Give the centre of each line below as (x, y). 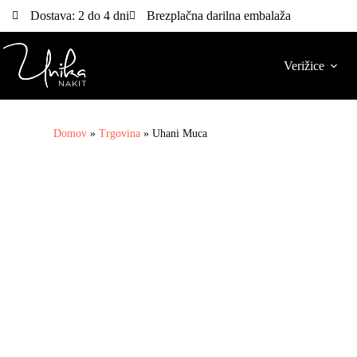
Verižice (304, 65)
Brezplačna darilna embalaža (219, 16)
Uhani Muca (180, 133)
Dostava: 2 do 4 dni (79, 16)
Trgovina (120, 133)
